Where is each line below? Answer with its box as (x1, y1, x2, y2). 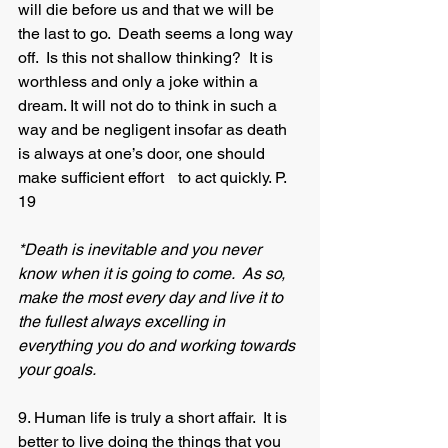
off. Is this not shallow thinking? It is (18, 48, 277, 67)
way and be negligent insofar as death (18, 120, 291, 139)
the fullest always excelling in (18, 312, 229, 331)
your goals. (18, 360, 96, 379)
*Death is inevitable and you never (18, 240, 265, 259)
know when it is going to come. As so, (18, 264, 289, 283)
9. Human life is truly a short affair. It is (18, 408, 291, 427)
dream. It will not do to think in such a (18, 96, 281, 115)
